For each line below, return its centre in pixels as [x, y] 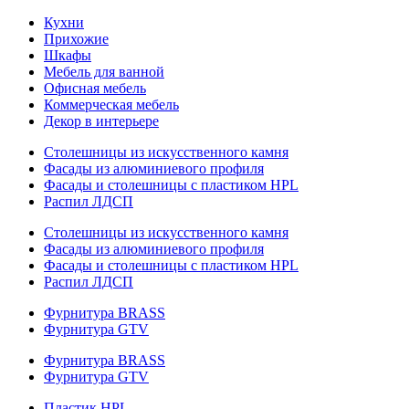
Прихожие [76, 39]
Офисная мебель [95, 88]
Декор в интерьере [101, 121]
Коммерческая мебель [111, 105]
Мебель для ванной [104, 72]
